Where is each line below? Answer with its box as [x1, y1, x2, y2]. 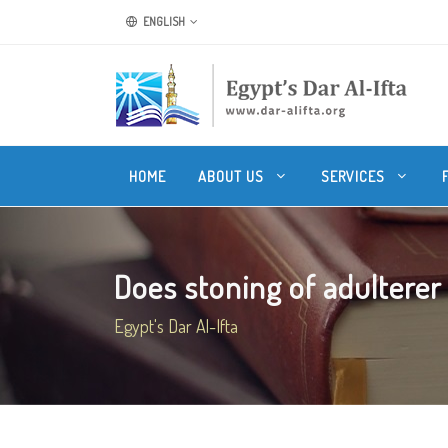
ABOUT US [198, 167, 268, 185]
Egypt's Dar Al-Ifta [114, 315, 238, 337]
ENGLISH [141, 14, 185, 29]
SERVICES [321, 167, 389, 185]
